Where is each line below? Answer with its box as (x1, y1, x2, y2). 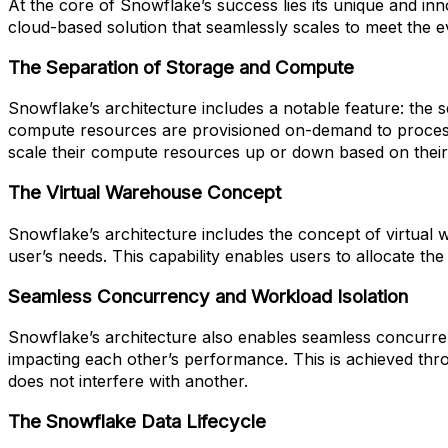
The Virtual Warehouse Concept (8, 181, 281, 205)
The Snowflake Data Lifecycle (8, 410, 266, 433)
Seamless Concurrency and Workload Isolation (8, 284, 408, 308)
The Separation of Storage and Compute (8, 55, 354, 79)
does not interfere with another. (8, 371, 248, 392)
